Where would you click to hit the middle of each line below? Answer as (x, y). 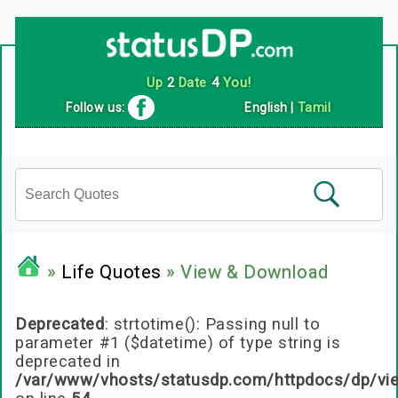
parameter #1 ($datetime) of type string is (178, 343)
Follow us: (97, 107)
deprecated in (68, 362)
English (266, 107)
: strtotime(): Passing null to (212, 324)
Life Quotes (111, 272)
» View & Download (245, 272)
